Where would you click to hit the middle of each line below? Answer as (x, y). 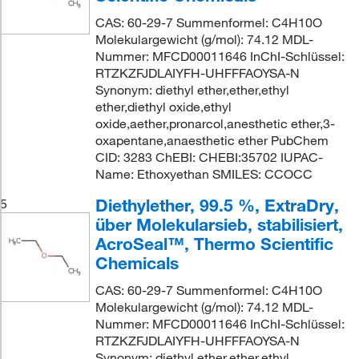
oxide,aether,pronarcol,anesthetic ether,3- (215, 123)
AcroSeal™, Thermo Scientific (214, 243)
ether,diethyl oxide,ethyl (163, 106)
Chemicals (137, 262)
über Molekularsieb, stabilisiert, (219, 224)
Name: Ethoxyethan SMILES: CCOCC (204, 173)
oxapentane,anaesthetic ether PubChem (212, 140)
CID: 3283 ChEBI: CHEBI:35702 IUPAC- (209, 157)
